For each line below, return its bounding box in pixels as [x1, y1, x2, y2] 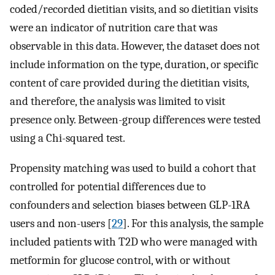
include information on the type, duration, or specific [10, 58, 258, 72]
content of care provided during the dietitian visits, [10, 76, 249, 90]
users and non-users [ [10, 216, 112, 230]
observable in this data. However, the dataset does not [10, 39, 260, 53]
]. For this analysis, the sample [123, 216, 263, 230]
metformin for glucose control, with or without [10, 253, 230, 267]
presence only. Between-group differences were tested [10, 113, 261, 127]
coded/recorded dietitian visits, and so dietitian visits [10, 2, 258, 17]
